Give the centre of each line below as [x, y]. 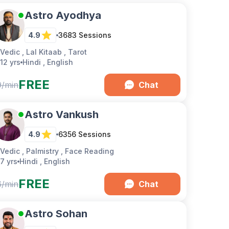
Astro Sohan [56, 214]
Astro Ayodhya [63, 15]
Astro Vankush [62, 114]
